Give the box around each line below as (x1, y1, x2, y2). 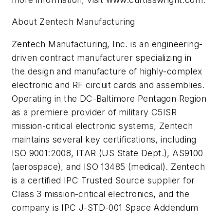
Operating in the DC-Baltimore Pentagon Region (12, 93, 206, 104)
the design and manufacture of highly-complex (12, 66, 202, 77)
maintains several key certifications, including (12, 134, 197, 145)
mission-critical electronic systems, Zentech (12, 121, 193, 131)
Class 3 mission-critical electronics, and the (12, 189, 189, 200)
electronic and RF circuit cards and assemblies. (12, 80, 205, 91)
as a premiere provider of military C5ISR (12, 107, 177, 118)
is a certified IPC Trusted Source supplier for (12, 175, 195, 186)
